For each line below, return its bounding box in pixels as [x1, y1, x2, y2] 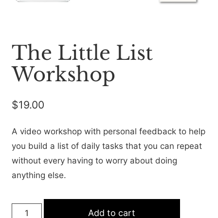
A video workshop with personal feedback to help [12, 127, 205, 137]
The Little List [12, 40, 153, 65]
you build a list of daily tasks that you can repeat [12, 141, 202, 151]
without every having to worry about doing [12, 156, 177, 166]
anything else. [12, 170, 66, 181]
